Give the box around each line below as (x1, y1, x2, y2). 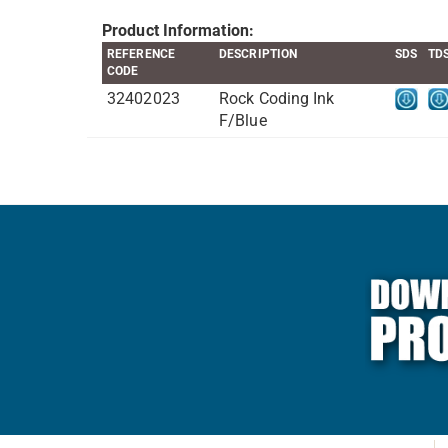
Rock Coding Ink (219, 88, 335, 108)
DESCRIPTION (219, 46, 298, 61)
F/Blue (219, 110, 267, 130)
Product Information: (102, 20, 254, 40)
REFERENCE (107, 46, 175, 61)
